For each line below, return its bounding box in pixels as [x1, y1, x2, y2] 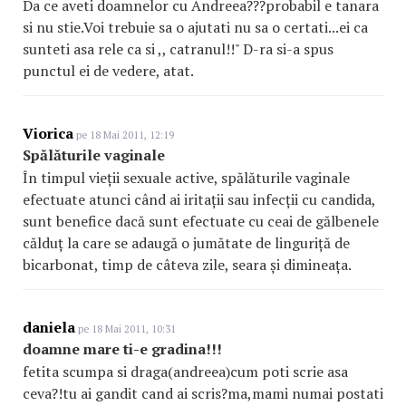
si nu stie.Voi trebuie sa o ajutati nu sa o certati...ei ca [23, 17, 368, 38]
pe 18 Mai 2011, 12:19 [73, 129, 174, 142]
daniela [23, 317, 75, 338]
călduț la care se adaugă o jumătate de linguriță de [23, 233, 350, 254]
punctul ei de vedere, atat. [23, 61, 194, 82]
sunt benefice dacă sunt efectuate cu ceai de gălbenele [23, 211, 379, 232]
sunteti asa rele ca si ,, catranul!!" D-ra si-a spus [23, 39, 333, 60]
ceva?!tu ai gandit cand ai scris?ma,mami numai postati [23, 383, 383, 404]
